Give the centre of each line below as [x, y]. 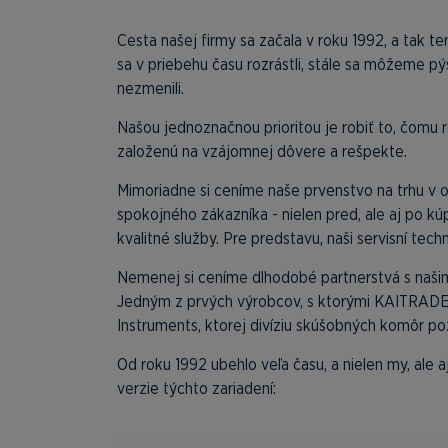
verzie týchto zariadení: [196, 388]
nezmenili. [150, 88]
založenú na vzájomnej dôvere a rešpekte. [264, 151]
